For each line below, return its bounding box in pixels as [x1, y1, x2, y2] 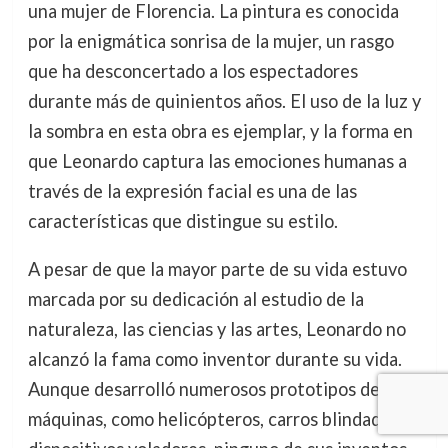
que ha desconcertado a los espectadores [27, 59, 358, 82]
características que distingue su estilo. [27, 209, 338, 232]
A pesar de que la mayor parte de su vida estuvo [27, 258, 407, 281]
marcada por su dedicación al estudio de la [27, 288, 364, 311]
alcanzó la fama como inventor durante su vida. [27, 348, 402, 371]
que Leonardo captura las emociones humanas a [27, 149, 407, 172]
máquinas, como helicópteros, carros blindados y [27, 408, 412, 431]
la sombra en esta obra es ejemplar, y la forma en [27, 119, 413, 142]
